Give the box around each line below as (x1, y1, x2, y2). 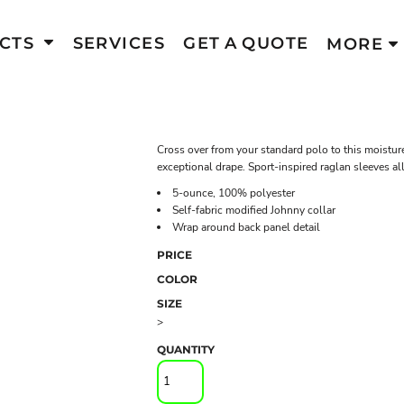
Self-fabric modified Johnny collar (172, 203, 335, 217)
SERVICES (72, 33, 166, 54)
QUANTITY (157, 343, 215, 356)
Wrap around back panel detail (172, 220, 320, 234)
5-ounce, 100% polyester (172, 186, 295, 200)
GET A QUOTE (183, 33, 309, 54)
